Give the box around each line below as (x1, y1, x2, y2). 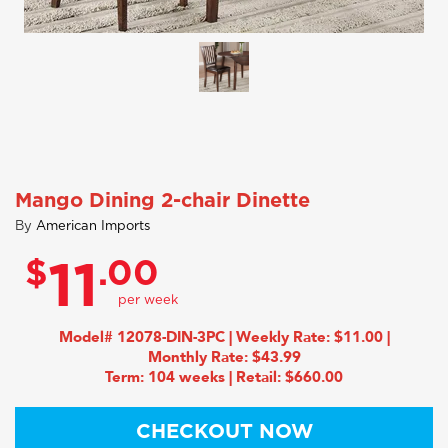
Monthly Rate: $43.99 (147, 347, 301, 367)
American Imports (36, 220, 150, 233)
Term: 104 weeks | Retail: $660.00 (105, 367, 343, 387)
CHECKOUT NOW (135, 422, 313, 442)
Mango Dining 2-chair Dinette (15, 191, 310, 211)
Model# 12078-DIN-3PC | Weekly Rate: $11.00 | (58, 327, 390, 347)
